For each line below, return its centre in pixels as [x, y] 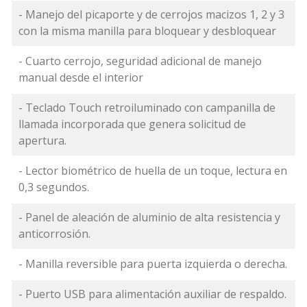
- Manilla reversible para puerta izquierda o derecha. [153, 264]
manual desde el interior [81, 78]
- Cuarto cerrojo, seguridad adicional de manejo [140, 61]
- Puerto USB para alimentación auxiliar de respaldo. [152, 294]
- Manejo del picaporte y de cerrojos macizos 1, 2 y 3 [151, 15]
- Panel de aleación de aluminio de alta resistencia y [149, 218]
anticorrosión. [54, 234]
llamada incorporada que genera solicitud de [132, 124]
